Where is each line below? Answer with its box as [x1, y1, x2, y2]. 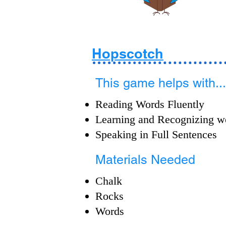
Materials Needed [95, 152, 195, 167]
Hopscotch [92, 45, 163, 62]
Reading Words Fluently [95, 98, 204, 110]
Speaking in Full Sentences [95, 128, 217, 141]
